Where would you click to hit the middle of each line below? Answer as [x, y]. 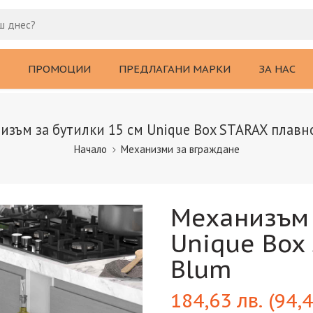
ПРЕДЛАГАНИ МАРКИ [175, 68]
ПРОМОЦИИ [59, 68]
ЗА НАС [277, 68]
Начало [90, 149]
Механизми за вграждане [180, 149]
